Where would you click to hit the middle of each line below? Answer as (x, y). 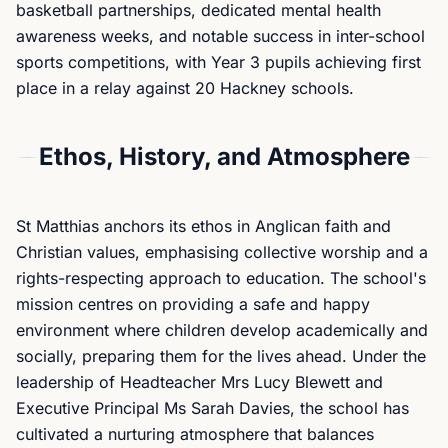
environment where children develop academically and (222, 330)
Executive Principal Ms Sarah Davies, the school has (212, 408)
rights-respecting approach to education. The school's (221, 278)
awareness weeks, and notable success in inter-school (220, 36)
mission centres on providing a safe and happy (193, 304)
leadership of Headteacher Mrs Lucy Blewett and (199, 382)
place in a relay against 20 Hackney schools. (185, 88)
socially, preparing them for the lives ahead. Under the (221, 356)
